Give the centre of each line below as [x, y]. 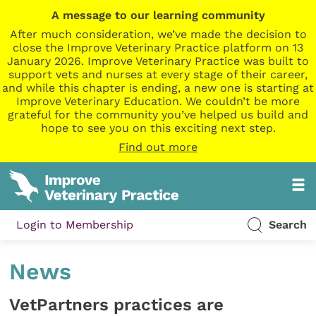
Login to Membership [75, 225]
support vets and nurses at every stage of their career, [158, 74]
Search [287, 225]
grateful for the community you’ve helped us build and [158, 115]
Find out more [158, 147]
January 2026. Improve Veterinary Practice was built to [158, 61]
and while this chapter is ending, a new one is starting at [158, 88]
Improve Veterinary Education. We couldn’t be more [158, 101]
